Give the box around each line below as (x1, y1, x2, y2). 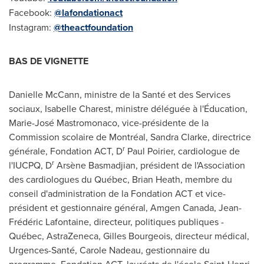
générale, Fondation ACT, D (9, 144, 123, 157)
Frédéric (9, 214, 45, 228)
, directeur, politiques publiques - (89, 214, 224, 228)
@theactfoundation (54, 20, 133, 34)
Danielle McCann (9, 87, 80, 101)
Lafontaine (45, 214, 89, 228)
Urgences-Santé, (9, 243, 80, 256)
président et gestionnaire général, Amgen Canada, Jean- (9, 200, 242, 214)
